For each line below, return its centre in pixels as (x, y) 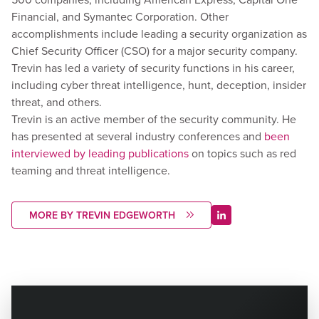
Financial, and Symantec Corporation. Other (120, 16)
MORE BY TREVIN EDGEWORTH (102, 215)
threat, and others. (57, 101)
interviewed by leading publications (100, 153)
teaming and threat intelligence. (91, 170)
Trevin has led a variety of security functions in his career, (153, 67)
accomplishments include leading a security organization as (159, 33)
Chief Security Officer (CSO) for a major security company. (155, 50)
